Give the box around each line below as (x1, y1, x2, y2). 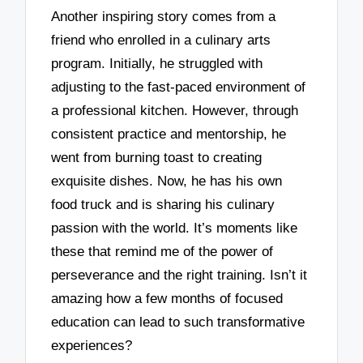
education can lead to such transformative (51, 314, 305, 330)
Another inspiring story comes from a (51, 8, 276, 24)
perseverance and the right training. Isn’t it (51, 267, 308, 283)
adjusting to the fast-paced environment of (51, 79, 306, 95)
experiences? (51, 337, 133, 353)
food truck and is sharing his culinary (51, 196, 275, 212)
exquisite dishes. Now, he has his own (51, 173, 283, 189)
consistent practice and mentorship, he (51, 126, 287, 142)
